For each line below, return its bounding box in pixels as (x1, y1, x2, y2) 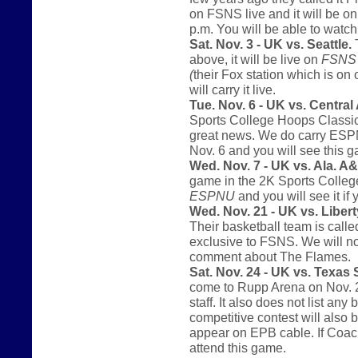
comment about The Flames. (189, 249, 351, 264)
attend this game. (189, 340, 286, 355)
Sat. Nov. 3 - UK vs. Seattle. (189, 36, 352, 51)
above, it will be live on (189, 51, 321, 66)
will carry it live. (189, 82, 276, 97)
